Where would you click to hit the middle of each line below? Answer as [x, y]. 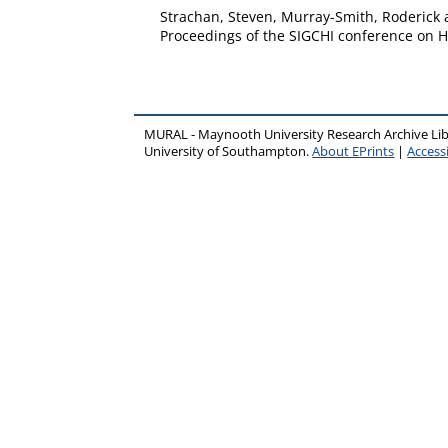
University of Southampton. [228, 151]
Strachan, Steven [216, 16]
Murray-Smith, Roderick [360, 16]
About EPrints [353, 151]
